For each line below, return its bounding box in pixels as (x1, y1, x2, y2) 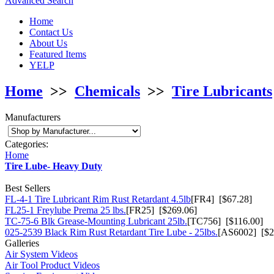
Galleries (5, 237, 39, 248)
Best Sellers (5, 182, 50, 193)
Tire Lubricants (172, 83, 272, 99)
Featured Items (29, 49, 86, 59)
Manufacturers (5, 111, 61, 122)
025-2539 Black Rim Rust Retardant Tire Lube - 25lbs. (5, 226, 218, 237)
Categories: (5, 138, 48, 149)
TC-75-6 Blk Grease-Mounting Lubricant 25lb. (5, 215, 187, 226)
